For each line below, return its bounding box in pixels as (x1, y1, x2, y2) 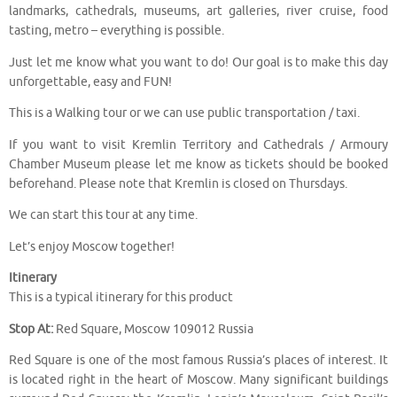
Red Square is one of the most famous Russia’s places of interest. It (9, 353, 388, 369)
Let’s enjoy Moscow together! (9, 238, 175, 254)
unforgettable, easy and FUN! (9, 74, 172, 90)
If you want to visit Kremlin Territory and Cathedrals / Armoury (9, 136, 388, 152)
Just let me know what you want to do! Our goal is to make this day (9, 54, 388, 70)
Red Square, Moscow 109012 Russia (53, 321, 253, 337)
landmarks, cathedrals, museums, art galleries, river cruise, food (9, 4, 388, 19)
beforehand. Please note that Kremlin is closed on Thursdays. (9, 175, 347, 191)
